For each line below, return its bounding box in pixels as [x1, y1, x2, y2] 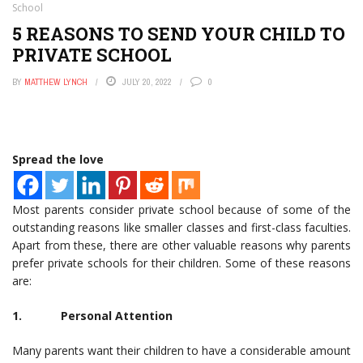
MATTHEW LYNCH [24, 76, 88, 88]
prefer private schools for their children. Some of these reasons [12, 255, 351, 271]
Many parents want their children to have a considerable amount [12, 343, 351, 358]
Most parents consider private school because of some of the [12, 202, 351, 217]
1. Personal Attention [12, 308, 173, 323]
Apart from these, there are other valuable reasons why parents [12, 237, 351, 253]
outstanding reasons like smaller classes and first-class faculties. [12, 220, 351, 235]
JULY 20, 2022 [122, 76, 172, 88]
